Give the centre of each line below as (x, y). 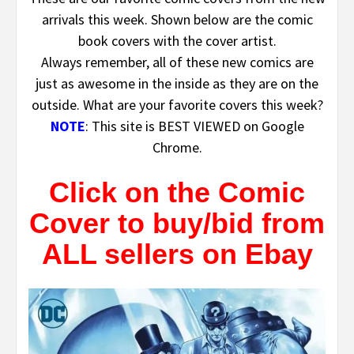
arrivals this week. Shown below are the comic (177, 20)
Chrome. (177, 148)
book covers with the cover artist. (177, 41)
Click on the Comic (177, 193)
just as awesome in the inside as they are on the (177, 84)
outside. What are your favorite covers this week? (177, 105)
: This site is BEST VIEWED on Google (194, 126)
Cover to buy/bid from (177, 224)
